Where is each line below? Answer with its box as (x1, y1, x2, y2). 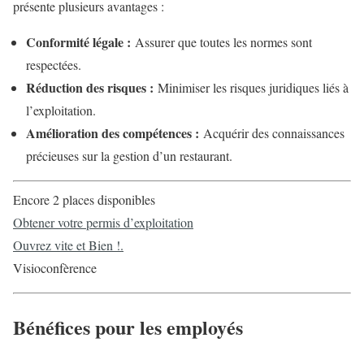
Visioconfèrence (13, 258, 97, 276)
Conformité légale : (26, 32, 131, 51)
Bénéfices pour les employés (13, 312, 243, 341)
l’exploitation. (26, 101, 96, 119)
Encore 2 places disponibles (13, 190, 155, 208)
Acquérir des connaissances (199, 123, 344, 141)
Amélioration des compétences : (26, 123, 199, 142)
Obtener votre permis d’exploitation (13, 213, 193, 231)
